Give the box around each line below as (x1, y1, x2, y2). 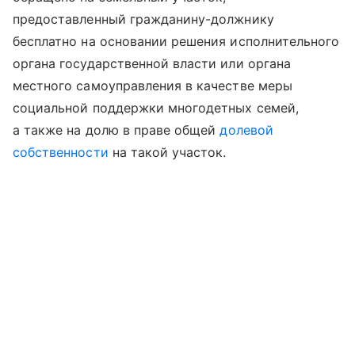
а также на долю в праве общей (13, 122, 220, 139)
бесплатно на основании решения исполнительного (13, 33, 340, 50)
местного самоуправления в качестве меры (13, 78, 292, 94)
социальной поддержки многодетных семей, (13, 100, 299, 116)
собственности (13, 144, 109, 161)
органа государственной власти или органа (13, 55, 291, 72)
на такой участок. (108, 144, 227, 161)
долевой (219, 122, 273, 139)
